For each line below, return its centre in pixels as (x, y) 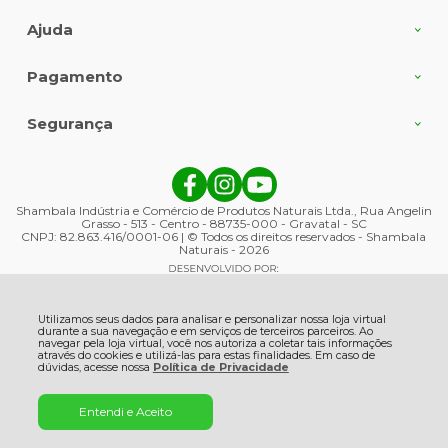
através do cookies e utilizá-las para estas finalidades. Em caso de (206, 355)
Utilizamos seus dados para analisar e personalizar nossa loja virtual (211, 319)
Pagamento (74, 77)
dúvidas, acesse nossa (95, 367)
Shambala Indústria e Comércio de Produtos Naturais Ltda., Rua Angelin (223, 211)
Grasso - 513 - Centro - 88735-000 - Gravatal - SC (223, 224)
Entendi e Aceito (125, 411)
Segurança (69, 124)
